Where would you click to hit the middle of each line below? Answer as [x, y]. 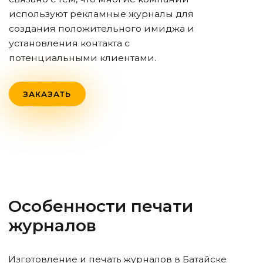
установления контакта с [69, 43]
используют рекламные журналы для [101, 14]
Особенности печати [101, 206]
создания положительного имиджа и [102, 28]
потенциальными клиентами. [82, 58]
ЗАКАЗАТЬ [47, 94]
